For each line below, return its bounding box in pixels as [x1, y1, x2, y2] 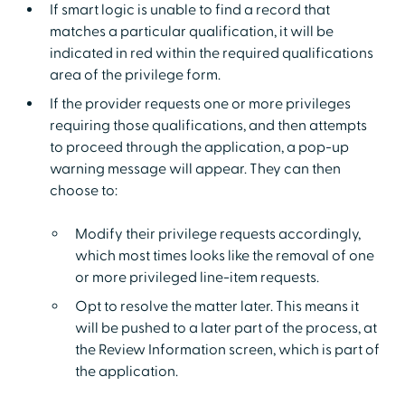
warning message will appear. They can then [49, 159, 341, 178]
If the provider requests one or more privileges [49, 94, 351, 113]
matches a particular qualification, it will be [49, 22, 334, 41]
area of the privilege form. [49, 65, 221, 84]
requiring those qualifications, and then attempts [49, 116, 367, 135]
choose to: [49, 181, 118, 200]
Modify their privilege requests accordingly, [74, 224, 361, 243]
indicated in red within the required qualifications [49, 43, 373, 62]
